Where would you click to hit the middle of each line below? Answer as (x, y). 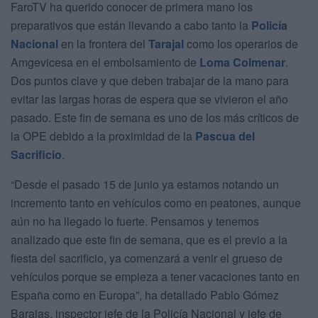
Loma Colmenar (242, 62)
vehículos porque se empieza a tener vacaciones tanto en (155, 276)
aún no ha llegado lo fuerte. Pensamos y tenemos (135, 221)
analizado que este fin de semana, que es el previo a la (149, 239)
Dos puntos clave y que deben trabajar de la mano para (150, 80)
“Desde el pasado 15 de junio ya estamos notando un (145, 184)
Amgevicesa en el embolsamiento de (105, 62)
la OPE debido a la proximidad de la (103, 136)
